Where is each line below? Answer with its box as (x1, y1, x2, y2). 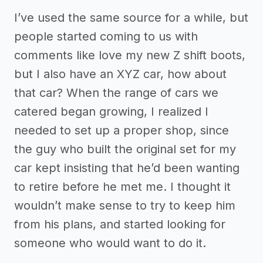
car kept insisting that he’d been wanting (14, 161, 240, 176)
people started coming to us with (14, 29, 198, 44)
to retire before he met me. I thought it (14, 180, 231, 194)
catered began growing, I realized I (14, 104, 208, 119)
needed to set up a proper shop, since (14, 123, 229, 138)
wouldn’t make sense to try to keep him (14, 198, 235, 213)
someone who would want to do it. (14, 236, 206, 251)
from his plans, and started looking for (14, 217, 225, 232)
